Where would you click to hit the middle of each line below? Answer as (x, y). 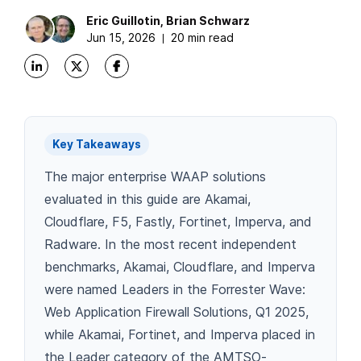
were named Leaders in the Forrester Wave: (175, 289)
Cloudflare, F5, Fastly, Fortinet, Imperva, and (178, 221)
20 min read (201, 37)
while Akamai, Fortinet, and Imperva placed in (180, 334)
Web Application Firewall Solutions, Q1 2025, (176, 311)
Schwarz (223, 20)
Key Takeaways (97, 144)
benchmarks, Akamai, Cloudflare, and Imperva (180, 266)
